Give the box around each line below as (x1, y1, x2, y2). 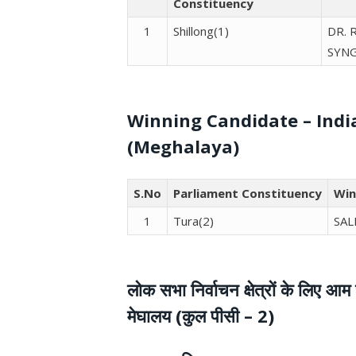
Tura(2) (173, 213, 215, 230)
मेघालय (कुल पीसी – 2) (127, 304, 275, 328)
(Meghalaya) (127, 134, 240, 159)
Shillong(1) (173, 23, 230, 40)
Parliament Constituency (173, 185, 323, 202)
